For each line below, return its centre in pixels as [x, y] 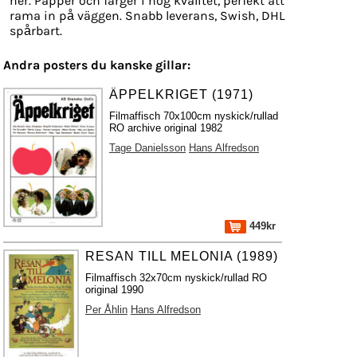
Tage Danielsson [148, 148]
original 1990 [114, 290]
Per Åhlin [106, 310]
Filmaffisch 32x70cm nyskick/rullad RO [176, 278]
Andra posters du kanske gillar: [97, 65]
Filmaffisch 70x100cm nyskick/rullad [194, 116]
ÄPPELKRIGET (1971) [182, 94]
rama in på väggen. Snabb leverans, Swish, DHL [147, 16]
